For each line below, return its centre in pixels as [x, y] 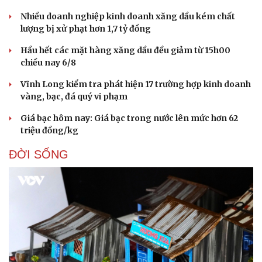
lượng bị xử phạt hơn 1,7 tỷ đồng [86, 29]
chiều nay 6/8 [48, 63]
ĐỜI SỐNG [39, 155]
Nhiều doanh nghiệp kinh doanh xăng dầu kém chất [128, 17]
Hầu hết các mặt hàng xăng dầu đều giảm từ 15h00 [125, 51]
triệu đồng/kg [49, 131]
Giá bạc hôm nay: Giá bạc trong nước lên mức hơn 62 [129, 118]
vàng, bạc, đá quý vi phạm [74, 97]
